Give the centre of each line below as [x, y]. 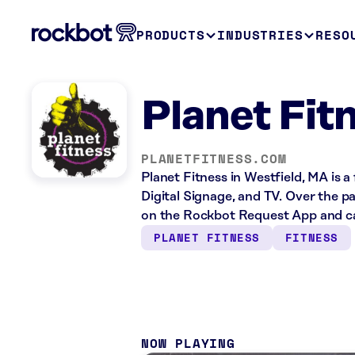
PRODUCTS [171, 35]
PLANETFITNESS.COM [214, 158]
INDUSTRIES [260, 35]
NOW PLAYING [188, 343]
